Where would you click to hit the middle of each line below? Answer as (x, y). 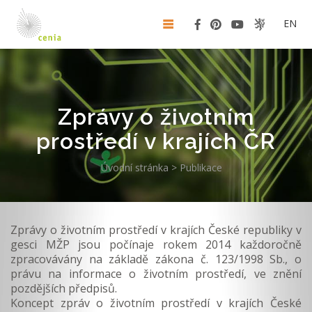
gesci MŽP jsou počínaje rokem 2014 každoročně (156, 244)
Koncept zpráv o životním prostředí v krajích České (156, 303)
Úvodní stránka (136, 167)
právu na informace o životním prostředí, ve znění (156, 273)
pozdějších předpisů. (64, 288)
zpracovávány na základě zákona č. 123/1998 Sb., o (156, 259)
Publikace (201, 167)
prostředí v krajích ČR (156, 141)
